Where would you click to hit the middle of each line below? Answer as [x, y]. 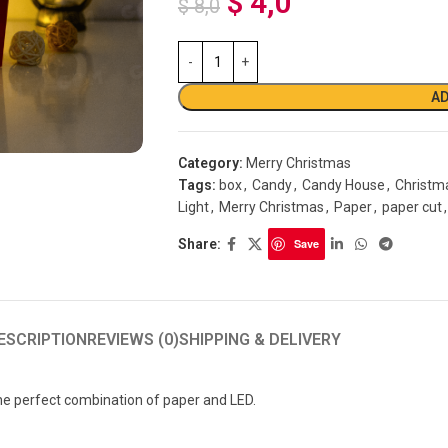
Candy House [343, 185]
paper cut [411, 207]
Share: [199, 244]
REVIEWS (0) [132, 339]
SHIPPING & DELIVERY [259, 339]
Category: [210, 163]
